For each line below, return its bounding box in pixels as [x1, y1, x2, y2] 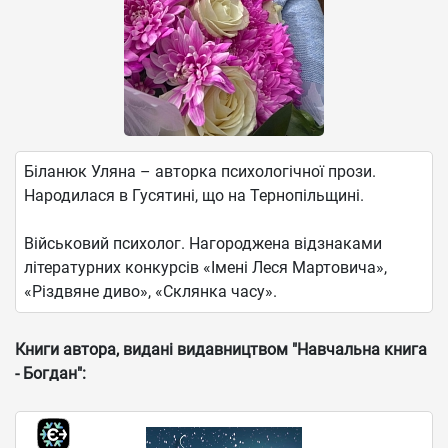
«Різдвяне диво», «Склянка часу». [24, 282, 277, 301]
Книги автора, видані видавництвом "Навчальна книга [15, 340, 427, 359]
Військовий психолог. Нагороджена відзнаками [24, 234, 382, 253]
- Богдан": [15, 364, 86, 383]
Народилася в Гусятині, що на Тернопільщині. [24, 186, 364, 205]
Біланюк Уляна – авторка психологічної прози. [24, 162, 376, 181]
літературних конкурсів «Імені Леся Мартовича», [24, 258, 387, 277]
